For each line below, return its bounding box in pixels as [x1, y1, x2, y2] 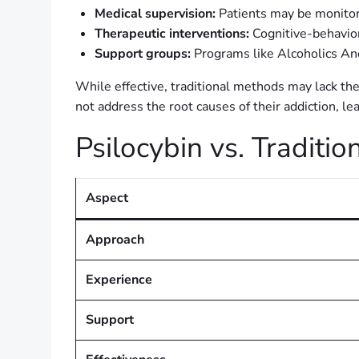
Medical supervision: [95, 5, 216, 23]
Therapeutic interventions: [95, 25, 249, 43]
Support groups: [95, 45, 191, 63]
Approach [86, 231, 144, 249]
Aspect [86, 189, 128, 208]
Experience [86, 271, 152, 289]
